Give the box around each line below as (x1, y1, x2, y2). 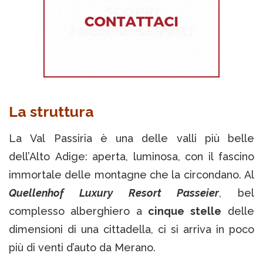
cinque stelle (148, 205, 221, 218)
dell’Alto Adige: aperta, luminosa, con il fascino (9, 150, 254, 163)
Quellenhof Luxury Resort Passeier (9, 187, 219, 200)
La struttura (9, 103, 97, 121)
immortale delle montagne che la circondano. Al (9, 168, 254, 181)
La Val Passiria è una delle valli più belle (9, 132, 254, 145)
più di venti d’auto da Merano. (9, 241, 156, 254)
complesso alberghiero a (9, 205, 148, 218)
